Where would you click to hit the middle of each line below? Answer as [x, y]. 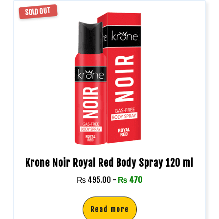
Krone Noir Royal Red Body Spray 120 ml [109, 163]
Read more [109, 209]
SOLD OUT [38, 11]
